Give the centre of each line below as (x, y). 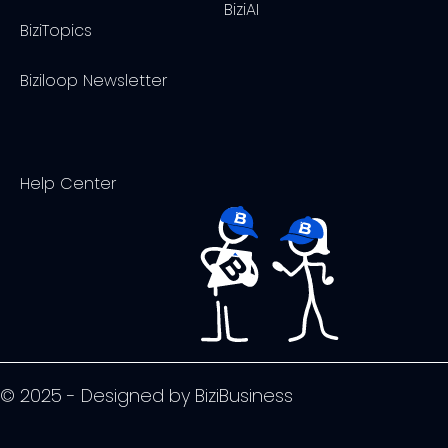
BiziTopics (56, 30)
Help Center (68, 183)
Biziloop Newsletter (93, 80)
